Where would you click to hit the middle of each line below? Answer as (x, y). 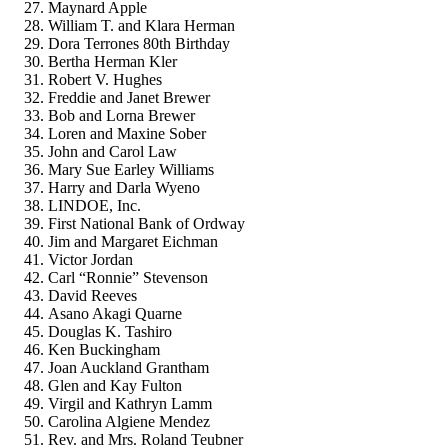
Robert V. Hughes (105, 79)
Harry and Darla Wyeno (124, 187)
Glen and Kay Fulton (115, 385)
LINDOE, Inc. (94, 205)
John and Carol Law (112, 151)
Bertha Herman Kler (112, 61)
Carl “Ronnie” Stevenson (128, 277)
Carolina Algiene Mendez (129, 421)
